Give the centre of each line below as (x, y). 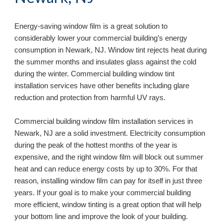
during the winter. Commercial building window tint (95, 74)
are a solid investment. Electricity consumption (130, 133)
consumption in (40, 50)
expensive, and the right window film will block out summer (109, 157)
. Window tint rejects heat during (156, 50)
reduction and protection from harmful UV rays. (90, 97)
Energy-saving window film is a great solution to (91, 26)
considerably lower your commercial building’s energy (101, 38)
